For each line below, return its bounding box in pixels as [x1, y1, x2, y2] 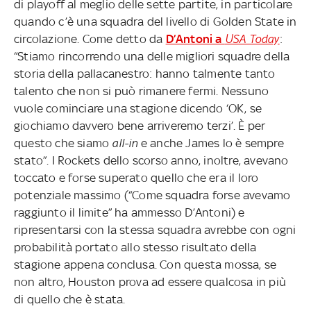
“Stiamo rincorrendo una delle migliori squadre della [14, 49, 290, 63]
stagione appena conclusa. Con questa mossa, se [14, 257, 277, 271]
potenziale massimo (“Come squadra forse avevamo [14, 187, 291, 202]
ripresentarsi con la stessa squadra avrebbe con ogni [14, 222, 296, 237]
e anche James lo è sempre [137, 135, 284, 150]
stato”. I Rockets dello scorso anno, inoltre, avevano [14, 153, 289, 167]
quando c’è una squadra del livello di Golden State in [14, 14, 297, 28]
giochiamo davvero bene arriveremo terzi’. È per [14, 118, 266, 133]
